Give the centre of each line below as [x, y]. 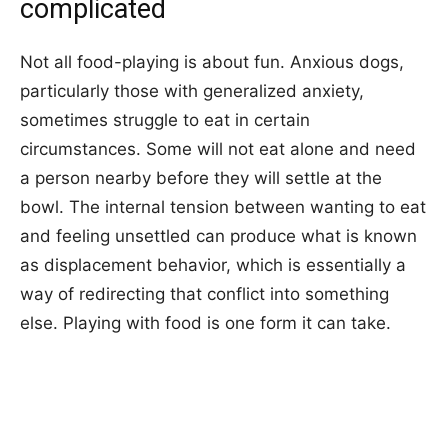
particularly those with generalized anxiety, [192, 90]
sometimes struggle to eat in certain [165, 119]
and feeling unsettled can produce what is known [218, 235]
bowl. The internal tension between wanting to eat [223, 206]
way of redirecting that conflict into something [204, 293]
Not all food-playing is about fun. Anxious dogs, [212, 61]
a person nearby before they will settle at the [201, 177]
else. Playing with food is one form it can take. [205, 322]
